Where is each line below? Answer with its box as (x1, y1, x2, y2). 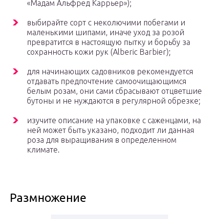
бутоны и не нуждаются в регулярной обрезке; (27, 96, 200, 106)
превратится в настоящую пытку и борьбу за (27, 38, 190, 47)
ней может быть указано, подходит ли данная (27, 126, 194, 135)
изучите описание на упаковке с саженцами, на (27, 116, 201, 125)
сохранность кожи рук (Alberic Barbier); (27, 47, 171, 57)
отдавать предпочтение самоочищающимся (27, 77, 186, 86)
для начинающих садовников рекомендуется (27, 67, 193, 76)
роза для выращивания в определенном (27, 135, 176, 145)
